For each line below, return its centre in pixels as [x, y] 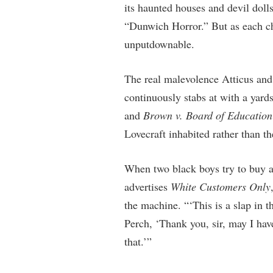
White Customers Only [220, 186]
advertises [147, 186]
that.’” [138, 241]
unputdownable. [159, 44]
